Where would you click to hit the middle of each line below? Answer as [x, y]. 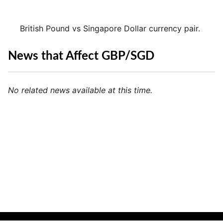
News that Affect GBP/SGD [81, 56]
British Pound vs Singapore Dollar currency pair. [110, 28]
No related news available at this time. [80, 90]
